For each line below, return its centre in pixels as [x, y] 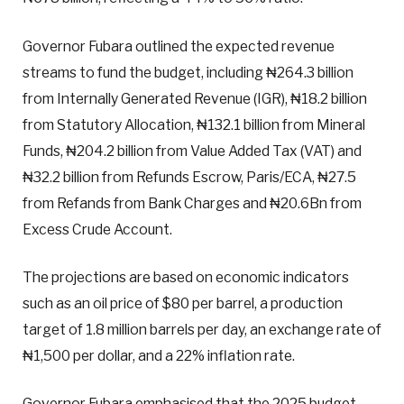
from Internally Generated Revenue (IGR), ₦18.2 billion [195, 98]
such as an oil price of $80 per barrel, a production [183, 303]
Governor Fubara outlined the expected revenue [179, 46]
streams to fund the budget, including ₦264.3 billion [188, 72]
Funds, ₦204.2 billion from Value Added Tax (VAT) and [192, 151]
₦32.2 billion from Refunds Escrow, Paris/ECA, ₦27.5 [189, 177]
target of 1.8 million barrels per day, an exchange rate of [202, 329]
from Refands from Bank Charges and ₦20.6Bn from [192, 203]
